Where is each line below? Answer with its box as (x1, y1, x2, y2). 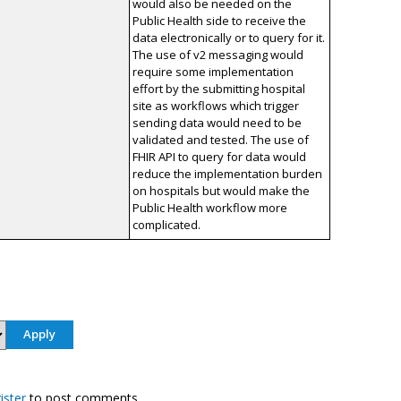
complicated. (132, 217, 201, 234)
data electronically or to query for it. (132, 30, 326, 47)
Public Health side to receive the (132, 13, 307, 30)
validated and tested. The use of (132, 132, 310, 149)
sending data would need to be (132, 115, 303, 132)
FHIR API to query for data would (132, 149, 307, 166)
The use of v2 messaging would (132, 47, 304, 64)
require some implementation (132, 64, 294, 81)
